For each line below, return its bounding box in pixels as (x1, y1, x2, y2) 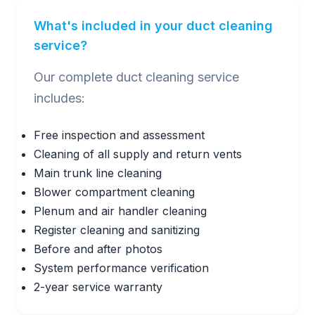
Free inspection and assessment (34, 128, 205, 142)
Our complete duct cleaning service (34, 70, 239, 84)
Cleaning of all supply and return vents (34, 147, 242, 161)
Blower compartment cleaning (34, 185, 195, 199)
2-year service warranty (34, 280, 162, 294)
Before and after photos (34, 242, 162, 256)
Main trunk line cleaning (34, 166, 162, 180)
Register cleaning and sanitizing (34, 223, 200, 237)
